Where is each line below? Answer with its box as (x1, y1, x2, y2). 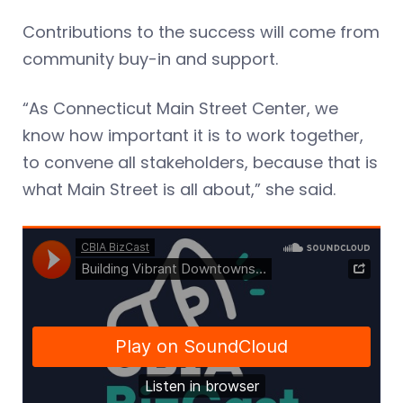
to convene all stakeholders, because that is (22, 151, 378, 175)
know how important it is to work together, (22, 124, 363, 148)
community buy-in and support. (22, 48, 282, 71)
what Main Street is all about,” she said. (22, 178, 336, 201)
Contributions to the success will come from (22, 21, 380, 44)
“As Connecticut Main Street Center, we (22, 97, 338, 121)
